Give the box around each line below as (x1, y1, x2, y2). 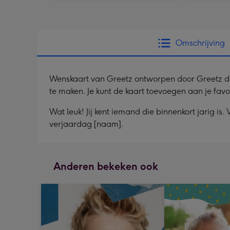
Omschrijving (176, 37, 225, 48)
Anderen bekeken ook (53, 160, 158, 172)
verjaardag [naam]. (49, 119, 124, 129)
